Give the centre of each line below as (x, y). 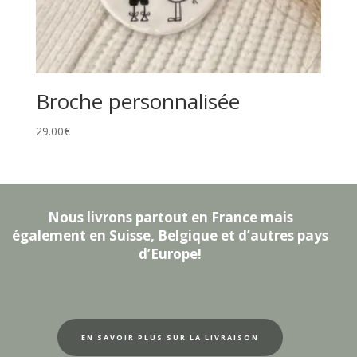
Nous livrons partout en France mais (170, 218)
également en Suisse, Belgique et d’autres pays (171, 236)
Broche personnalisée (137, 101)
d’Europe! (171, 254)
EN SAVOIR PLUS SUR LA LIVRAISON (171, 338)
